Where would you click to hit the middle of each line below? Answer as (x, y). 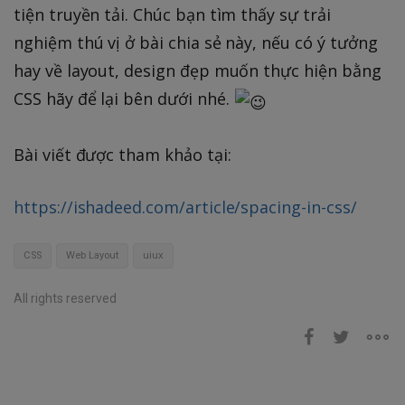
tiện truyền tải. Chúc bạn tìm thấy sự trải (172, 15)
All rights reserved (65, 298)
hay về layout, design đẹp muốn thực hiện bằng (198, 71)
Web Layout (92, 255)
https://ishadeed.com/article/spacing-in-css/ (185, 207)
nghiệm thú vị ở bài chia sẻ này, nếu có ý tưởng (196, 43)
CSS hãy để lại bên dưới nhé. (124, 99)
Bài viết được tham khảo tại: (122, 154)
